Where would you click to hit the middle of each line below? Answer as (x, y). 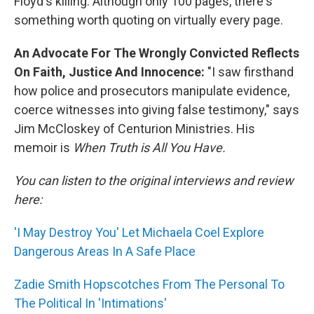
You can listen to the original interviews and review (154, 180)
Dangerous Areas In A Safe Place (105, 251)
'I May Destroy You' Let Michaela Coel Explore (139, 232)
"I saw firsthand (251, 72)
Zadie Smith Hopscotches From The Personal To (149, 284)
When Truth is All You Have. (149, 148)
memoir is (43, 148)
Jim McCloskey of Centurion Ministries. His (135, 129)
